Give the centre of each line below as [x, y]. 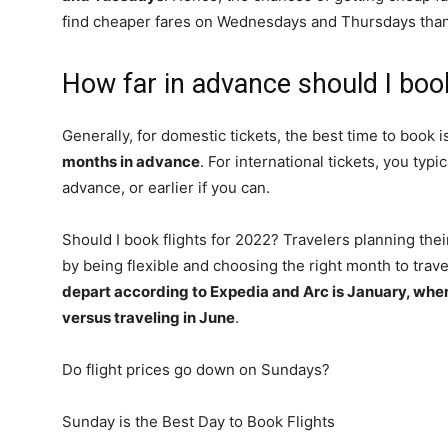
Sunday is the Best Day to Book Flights [198, 421]
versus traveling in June [148, 317]
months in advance [131, 161]
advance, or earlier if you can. [166, 187]
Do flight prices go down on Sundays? [196, 369]
